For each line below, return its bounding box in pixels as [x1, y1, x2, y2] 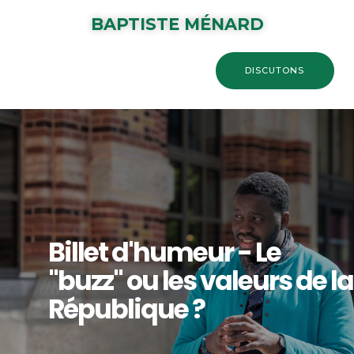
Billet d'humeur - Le [48, 233, 281, 271]
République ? [48, 290, 205, 328]
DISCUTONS [245, 65, 305, 76]
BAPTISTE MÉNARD [90, 14, 264, 34]
